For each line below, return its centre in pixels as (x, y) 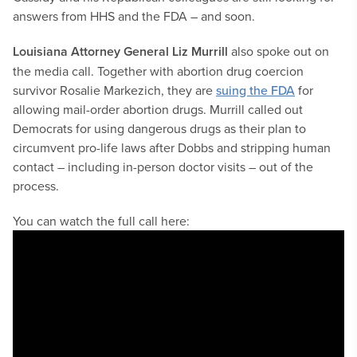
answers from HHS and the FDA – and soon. (134, 16)
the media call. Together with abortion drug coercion (158, 71)
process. (36, 186)
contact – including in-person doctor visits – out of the (163, 167)
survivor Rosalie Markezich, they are (114, 90)
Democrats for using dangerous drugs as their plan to (159, 128)
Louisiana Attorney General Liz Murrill (120, 51)
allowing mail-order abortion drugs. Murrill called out (158, 109)
